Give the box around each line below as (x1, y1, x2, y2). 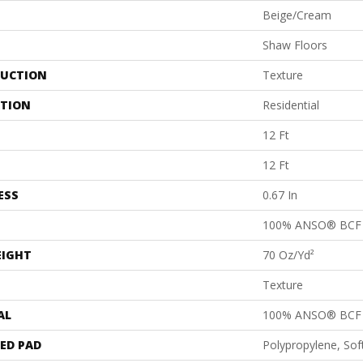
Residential (263, 97, 319, 113)
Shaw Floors (263, 37, 327, 53)
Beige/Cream (263, 7, 331, 23)
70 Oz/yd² (263, 247, 314, 263)
